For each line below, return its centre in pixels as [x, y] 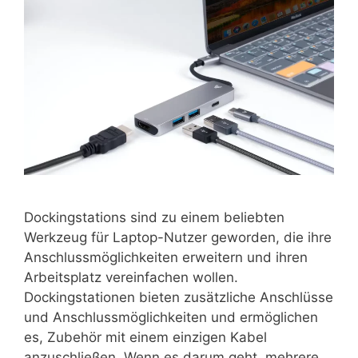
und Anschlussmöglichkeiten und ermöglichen [171, 317]
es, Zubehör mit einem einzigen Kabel [145, 337]
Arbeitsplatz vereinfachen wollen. [131, 277]
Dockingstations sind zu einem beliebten [154, 217]
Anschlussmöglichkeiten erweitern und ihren [166, 257]
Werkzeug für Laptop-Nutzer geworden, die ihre [178, 237]
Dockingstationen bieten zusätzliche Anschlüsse [179, 297]
